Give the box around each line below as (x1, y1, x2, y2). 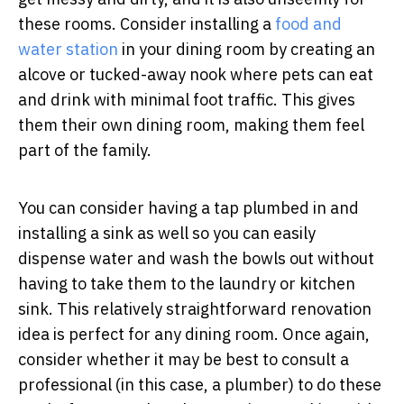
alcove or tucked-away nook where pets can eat (18, 63, 373, 85)
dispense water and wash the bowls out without (18, 247, 374, 269)
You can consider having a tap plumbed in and (18, 197, 359, 218)
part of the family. (18, 139, 155, 161)
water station (18, 38, 118, 60)
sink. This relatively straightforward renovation (18, 298, 372, 319)
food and (275, 13, 342, 34)
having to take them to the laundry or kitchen (18, 272, 355, 294)
